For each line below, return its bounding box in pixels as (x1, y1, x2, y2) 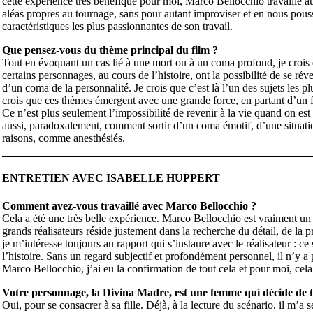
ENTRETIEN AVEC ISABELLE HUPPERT (1, 172, 220, 184)
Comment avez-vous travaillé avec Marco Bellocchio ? (1, 199, 256, 212)
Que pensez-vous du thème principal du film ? (1, 44, 218, 57)
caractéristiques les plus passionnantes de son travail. (1, 20, 233, 33)
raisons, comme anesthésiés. (1, 132, 125, 145)
